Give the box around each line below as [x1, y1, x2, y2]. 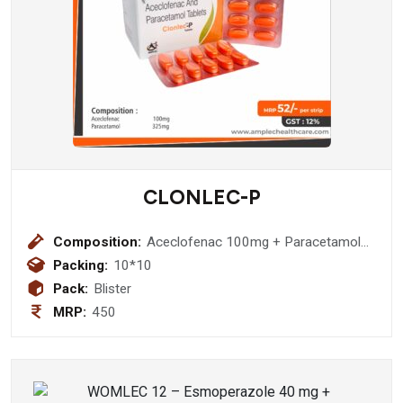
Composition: [53, 234, 141, 250]
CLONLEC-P [142, 185, 261, 210]
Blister [94, 281, 132, 297]
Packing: [53, 257, 108, 273]
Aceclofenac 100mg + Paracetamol [147, 234, 362, 250]
